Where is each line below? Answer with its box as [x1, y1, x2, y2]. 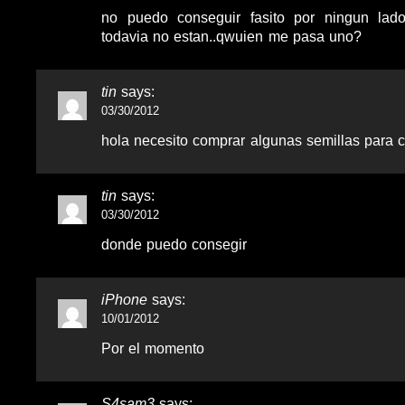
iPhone [101, 291, 147, 307]
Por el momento [101, 340, 205, 356]
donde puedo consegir [101, 236, 248, 252]
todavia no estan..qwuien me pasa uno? [101, 28, 362, 44]
